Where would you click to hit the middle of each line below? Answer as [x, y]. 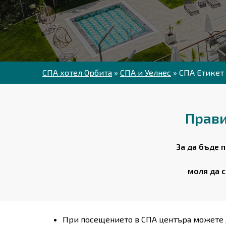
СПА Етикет [202, 73]
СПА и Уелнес [146, 73]
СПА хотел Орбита [77, 73]
